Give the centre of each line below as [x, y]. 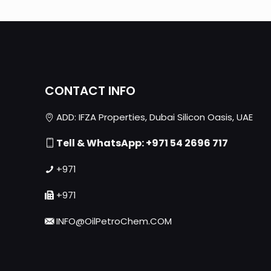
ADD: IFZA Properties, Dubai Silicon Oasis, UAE [153, 117]
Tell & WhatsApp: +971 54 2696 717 [141, 143]
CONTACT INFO [90, 91]
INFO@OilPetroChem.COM [113, 221]
